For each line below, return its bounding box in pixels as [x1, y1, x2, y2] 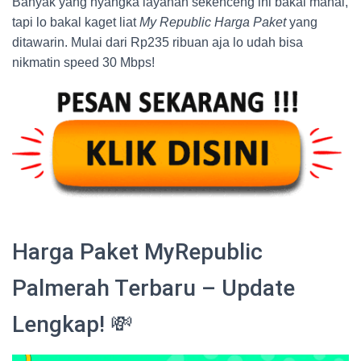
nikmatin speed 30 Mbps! [12, 56, 155, 70]
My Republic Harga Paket [139, 15, 286, 30]
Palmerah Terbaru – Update [12, 274, 295, 301]
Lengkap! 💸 [12, 310, 133, 338]
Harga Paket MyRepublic [12, 238, 263, 265]
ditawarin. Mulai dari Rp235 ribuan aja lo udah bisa [12, 35, 303, 50]
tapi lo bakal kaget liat [12, 15, 139, 30]
